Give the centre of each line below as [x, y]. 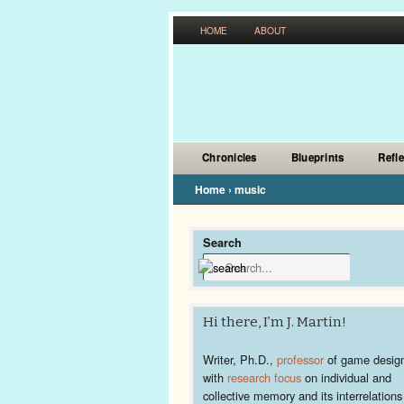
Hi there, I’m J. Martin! [275, 322]
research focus [264, 377]
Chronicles [230, 157]
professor [300, 359]
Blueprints [317, 157]
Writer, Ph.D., [240, 359]
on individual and [346, 377]
